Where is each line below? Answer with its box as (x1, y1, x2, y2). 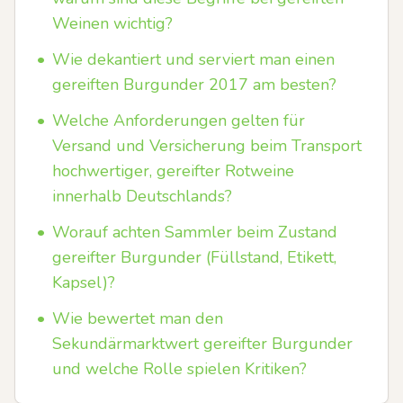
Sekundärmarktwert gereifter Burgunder (52, 333, 353, 354)
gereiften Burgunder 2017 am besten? (52, 74, 336, 95)
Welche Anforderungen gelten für (52, 110, 305, 131)
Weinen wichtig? (52, 13, 173, 34)
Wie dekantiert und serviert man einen (52, 49, 335, 70)
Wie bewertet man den (52, 308, 223, 329)
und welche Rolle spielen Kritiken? (52, 358, 307, 380)
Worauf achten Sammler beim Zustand (52, 221, 337, 243)
